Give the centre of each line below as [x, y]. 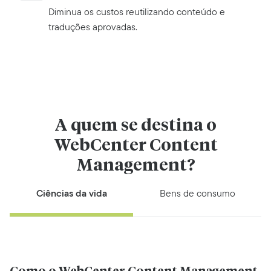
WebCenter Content [135, 146]
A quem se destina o [135, 126]
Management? [135, 166]
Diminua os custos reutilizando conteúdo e [137, 12]
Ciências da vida [71, 194]
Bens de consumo [197, 194]
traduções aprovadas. [93, 27]
